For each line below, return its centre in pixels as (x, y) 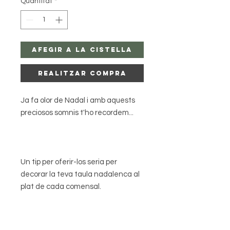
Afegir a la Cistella (82, 49)
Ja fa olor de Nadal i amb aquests (78, 100)
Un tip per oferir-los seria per (69, 162)
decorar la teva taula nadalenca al (80, 174)
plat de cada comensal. (61, 186)
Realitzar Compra (82, 73)
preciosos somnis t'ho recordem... (77, 112)
